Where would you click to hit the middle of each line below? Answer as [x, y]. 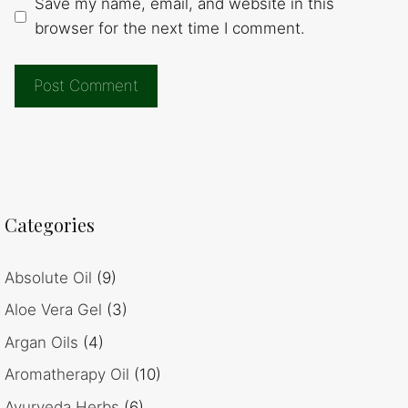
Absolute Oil [48, 277]
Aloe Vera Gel [53, 310]
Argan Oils [41, 342]
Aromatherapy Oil [67, 375]
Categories [50, 224]
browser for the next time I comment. [169, 29]
